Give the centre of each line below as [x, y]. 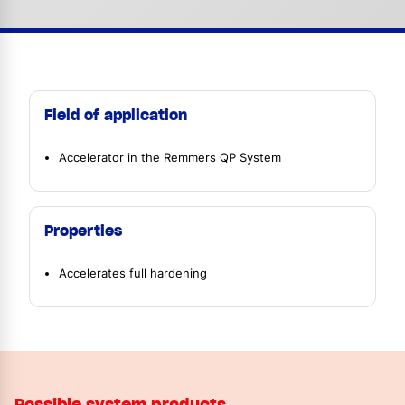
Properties [83, 231]
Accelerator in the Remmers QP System [170, 158]
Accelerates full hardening [133, 273]
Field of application [116, 115]
